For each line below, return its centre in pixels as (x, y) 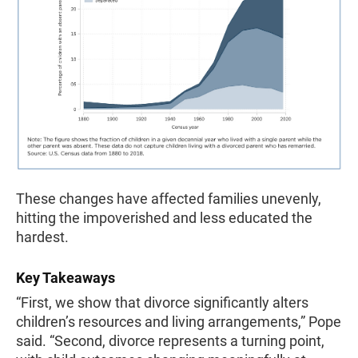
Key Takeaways (66, 277)
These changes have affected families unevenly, (169, 198)
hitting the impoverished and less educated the (164, 217)
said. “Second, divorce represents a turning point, (170, 340)
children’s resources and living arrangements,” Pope (179, 321)
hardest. (42, 237)
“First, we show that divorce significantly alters (162, 302)
